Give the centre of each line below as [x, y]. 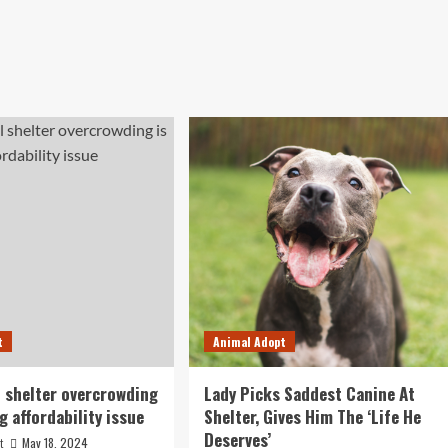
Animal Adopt [249, 341]
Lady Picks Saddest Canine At [309, 393]
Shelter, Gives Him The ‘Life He [312, 416]
